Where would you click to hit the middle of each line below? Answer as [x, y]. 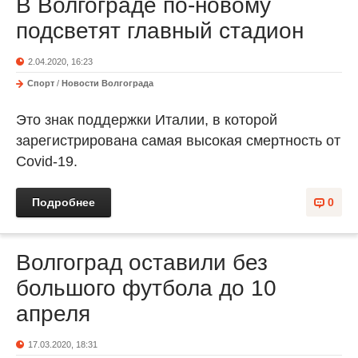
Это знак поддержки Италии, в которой [147, 120]
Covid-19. [47, 161]
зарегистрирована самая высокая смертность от [178, 141]
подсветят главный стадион [160, 31]
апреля [53, 314]
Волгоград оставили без [142, 263]
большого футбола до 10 [146, 288]
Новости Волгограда [107, 83]
